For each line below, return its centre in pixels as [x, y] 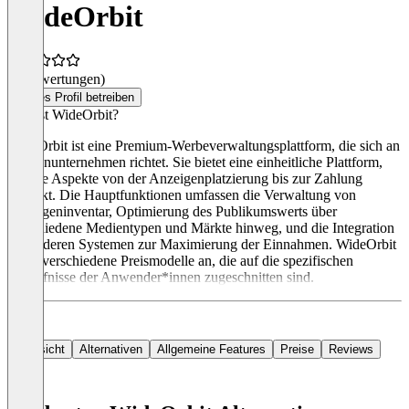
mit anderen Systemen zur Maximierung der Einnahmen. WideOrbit [202, 245]
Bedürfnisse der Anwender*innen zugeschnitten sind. [161, 278]
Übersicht [40, 350]
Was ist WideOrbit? [63, 115]
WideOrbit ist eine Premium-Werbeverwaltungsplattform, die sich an [204, 146]
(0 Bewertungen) [56, 79]
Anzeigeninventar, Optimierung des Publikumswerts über [172, 212]
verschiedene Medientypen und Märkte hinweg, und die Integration [201, 228]
